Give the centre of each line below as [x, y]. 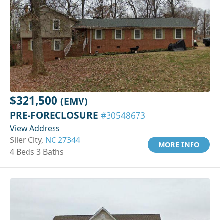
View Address [35, 128]
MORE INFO [179, 144]
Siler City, [27, 140]
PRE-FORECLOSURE [55, 115]
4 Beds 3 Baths [37, 151]
